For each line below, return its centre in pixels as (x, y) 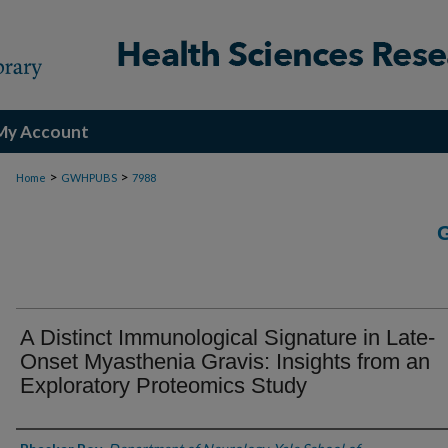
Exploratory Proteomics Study (163, 385)
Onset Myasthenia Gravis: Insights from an (225, 361)
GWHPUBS (89, 177)
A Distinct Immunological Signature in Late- (227, 337)
